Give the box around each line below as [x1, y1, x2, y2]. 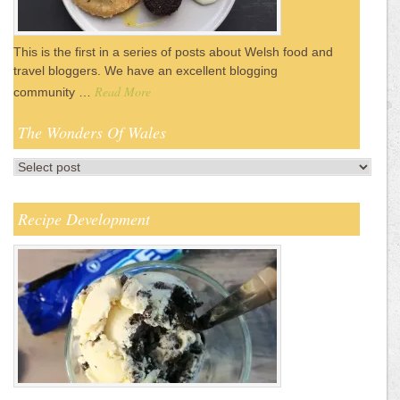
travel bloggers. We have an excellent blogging [13, 63, 278, 79]
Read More [95, 83, 151, 101]
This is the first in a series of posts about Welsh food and [13, 45, 333, 60]
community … [13, 85, 95, 100]
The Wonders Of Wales [18, 121, 166, 144]
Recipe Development [18, 208, 150, 230]
